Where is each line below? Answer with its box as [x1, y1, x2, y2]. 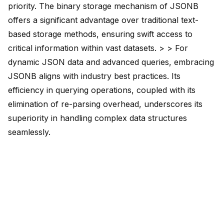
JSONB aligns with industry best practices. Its [8, 71, 180, 81]
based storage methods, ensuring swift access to [8, 29, 192, 39]
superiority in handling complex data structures [8, 113, 187, 123]
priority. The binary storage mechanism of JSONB [8, 1, 198, 11]
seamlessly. [8, 127, 50, 137]
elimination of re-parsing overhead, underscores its [8, 99, 202, 109]
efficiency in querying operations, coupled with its [8, 85, 195, 95]
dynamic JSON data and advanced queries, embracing [8, 57, 214, 67]
